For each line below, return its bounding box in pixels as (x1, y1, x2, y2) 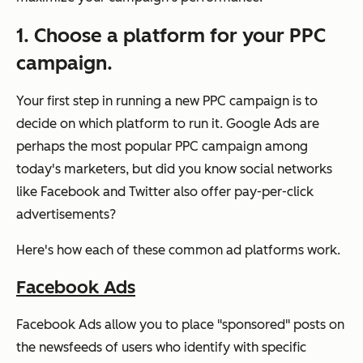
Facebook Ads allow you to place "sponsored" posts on (16, 316, 344, 332)
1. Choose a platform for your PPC (16, 23, 326, 47)
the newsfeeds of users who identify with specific (16, 339, 306, 355)
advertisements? (16, 206, 116, 222)
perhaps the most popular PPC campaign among (16, 138, 308, 154)
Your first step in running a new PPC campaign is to (16, 92, 318, 109)
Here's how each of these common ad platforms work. (16, 241, 340, 258)
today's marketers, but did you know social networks (16, 160, 332, 177)
